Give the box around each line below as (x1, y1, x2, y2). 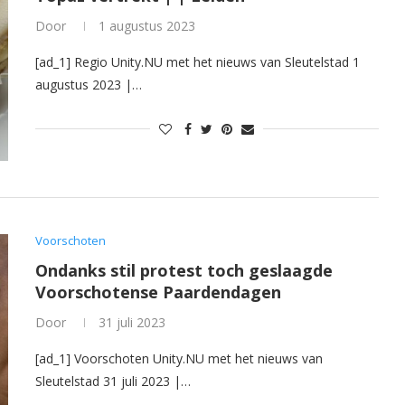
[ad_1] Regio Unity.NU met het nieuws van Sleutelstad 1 (35, 53, 360, 71)
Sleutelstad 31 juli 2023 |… (35, 372, 191, 390)
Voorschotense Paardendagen (35, 280, 281, 303)
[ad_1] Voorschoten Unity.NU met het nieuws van (35, 349, 323, 367)
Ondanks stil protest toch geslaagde (35, 259, 333, 281)
